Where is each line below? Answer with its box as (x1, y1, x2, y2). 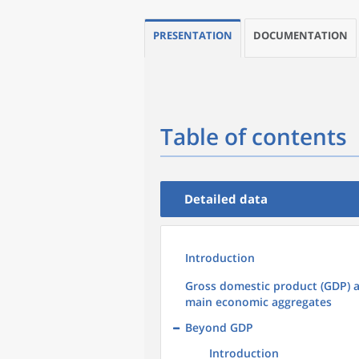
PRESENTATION (153, 28, 232, 42)
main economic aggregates (185, 294, 332, 309)
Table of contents (160, 121, 347, 151)
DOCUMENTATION (253, 28, 348, 42)
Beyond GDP (185, 320, 253, 335)
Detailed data (184, 191, 268, 207)
